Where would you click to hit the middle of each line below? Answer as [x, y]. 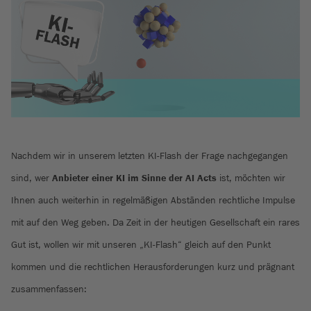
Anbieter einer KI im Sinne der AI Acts [134, 178]
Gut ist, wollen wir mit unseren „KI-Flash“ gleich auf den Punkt [141, 244]
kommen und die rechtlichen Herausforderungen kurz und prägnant [153, 267]
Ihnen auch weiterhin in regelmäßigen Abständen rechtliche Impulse [153, 200]
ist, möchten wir [251, 178]
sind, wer [32, 178]
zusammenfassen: [49, 289]
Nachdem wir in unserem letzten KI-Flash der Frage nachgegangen [150, 155]
